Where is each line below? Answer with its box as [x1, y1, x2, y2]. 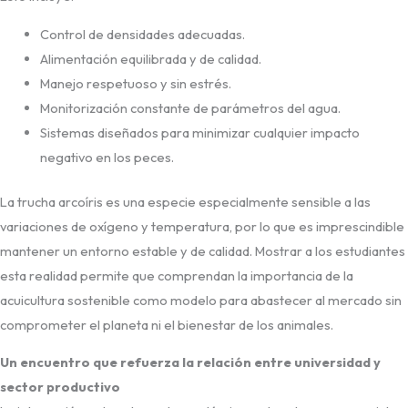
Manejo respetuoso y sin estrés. [39, 74, 231, 92]
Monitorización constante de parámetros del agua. [39, 98, 341, 117]
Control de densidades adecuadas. [39, 25, 245, 43]
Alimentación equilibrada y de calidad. [39, 49, 261, 67]
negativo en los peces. [39, 148, 174, 166]
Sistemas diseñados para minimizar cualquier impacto [39, 123, 360, 141]
